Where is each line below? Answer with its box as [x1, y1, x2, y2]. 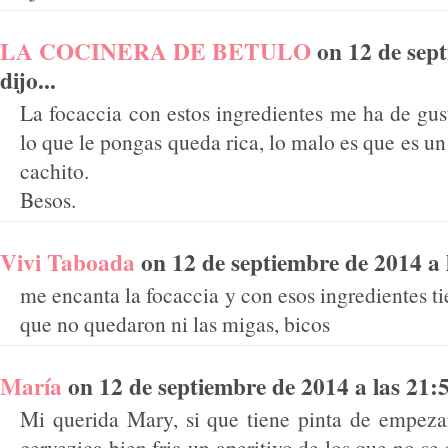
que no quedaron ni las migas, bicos [20, 308, 330, 338]
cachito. [20, 156, 89, 186]
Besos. [20, 185, 76, 215]
